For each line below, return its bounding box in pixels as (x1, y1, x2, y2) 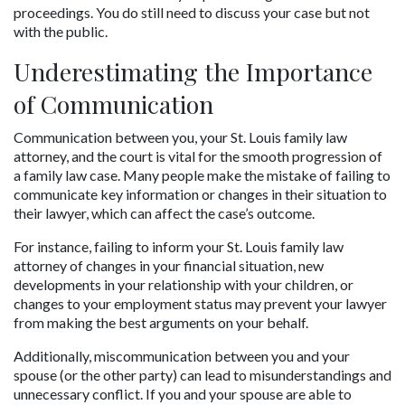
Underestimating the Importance (14, 54, 372, 88)
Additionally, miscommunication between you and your (14, 346, 350, 364)
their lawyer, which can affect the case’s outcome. (14, 203, 317, 221)
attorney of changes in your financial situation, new (14, 256, 324, 274)
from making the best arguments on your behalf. (14, 313, 308, 331)
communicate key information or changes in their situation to (14, 184, 387, 202)
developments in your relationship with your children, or (14, 275, 353, 293)
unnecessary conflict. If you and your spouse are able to (14, 384, 352, 402)
